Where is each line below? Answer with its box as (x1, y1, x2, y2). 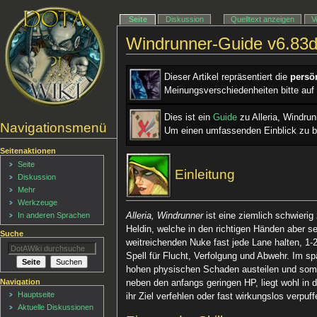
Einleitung (171, 166, 236, 182)
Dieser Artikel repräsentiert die (164, 72, 291, 83)
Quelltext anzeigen (231, 15, 295, 24)
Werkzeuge (18, 198, 58, 207)
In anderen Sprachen (18, 211, 91, 220)
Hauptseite (18, 290, 55, 299)
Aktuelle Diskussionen (18, 303, 94, 312)
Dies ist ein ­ (164, 113, 214, 123)
